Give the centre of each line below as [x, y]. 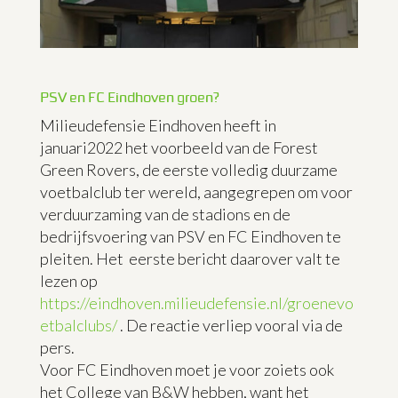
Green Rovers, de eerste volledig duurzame [188, 169]
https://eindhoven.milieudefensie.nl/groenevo [196, 302]
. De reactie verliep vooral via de [230, 325]
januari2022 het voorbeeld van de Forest [179, 147]
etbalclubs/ [78, 325]
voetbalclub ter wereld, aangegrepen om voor [196, 191]
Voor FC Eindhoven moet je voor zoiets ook [187, 369]
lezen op [68, 280]
